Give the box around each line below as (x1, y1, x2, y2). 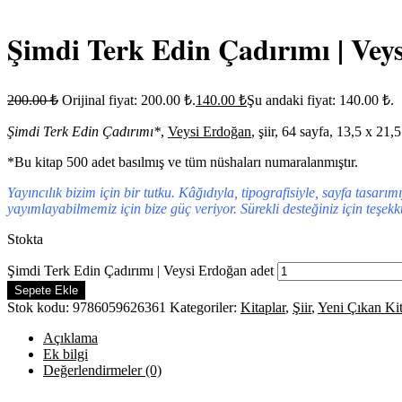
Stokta (7, 231, 43, 247)
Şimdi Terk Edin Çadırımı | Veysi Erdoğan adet (7, 262, 274, 278)
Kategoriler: (170, 299, 240, 315)
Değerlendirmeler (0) (43, 362, 162, 378)
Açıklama (43, 329, 98, 345)
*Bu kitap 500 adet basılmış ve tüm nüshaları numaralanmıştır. (7, 153, 358, 170)
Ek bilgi (43, 345, 88, 362)
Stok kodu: (7, 299, 73, 315)
